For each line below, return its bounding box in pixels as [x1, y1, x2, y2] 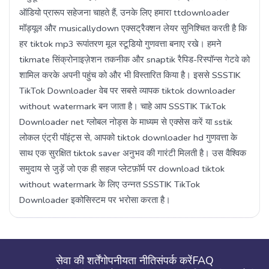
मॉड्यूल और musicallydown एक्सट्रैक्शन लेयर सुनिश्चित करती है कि [19, 22, 247, 35]
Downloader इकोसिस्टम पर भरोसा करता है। [19, 194, 171, 207]
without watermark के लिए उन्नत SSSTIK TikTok [19, 178, 200, 191]
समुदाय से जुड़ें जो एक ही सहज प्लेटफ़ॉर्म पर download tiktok [19, 163, 225, 175]
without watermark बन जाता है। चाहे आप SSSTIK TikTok [19, 100, 226, 113]
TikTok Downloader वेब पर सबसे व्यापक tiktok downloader [19, 85, 235, 97]
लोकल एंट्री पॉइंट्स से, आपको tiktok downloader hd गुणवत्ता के [19, 131, 237, 144]
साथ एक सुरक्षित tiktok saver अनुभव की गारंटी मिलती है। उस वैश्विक [19, 147, 246, 160]
